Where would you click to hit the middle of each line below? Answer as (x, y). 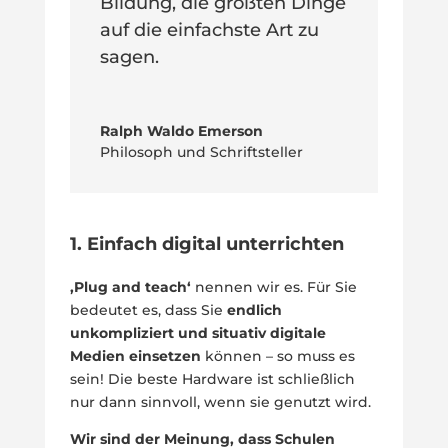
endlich (254, 310)
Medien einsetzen (137, 356)
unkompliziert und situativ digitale (197, 333)
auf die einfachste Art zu (209, 30)
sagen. (129, 57)
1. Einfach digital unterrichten (206, 244)
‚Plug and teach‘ (132, 287)
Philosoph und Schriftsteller (201, 152)
